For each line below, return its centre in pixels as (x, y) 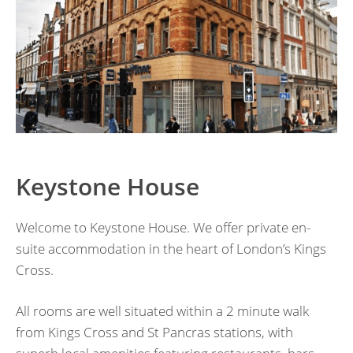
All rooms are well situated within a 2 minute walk (162, 311)
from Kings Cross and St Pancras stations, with (154, 332)
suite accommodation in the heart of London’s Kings (171, 248)
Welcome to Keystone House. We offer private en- (163, 227)
